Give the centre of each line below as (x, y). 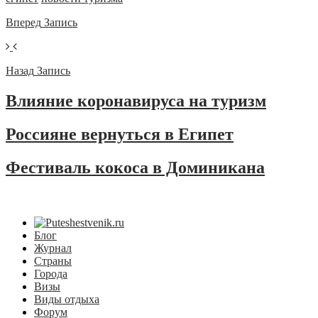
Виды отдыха (67, 299)
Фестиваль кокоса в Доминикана (135, 167)
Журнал (53, 248)
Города (51, 273)
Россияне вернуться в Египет (120, 134)
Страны (53, 261)
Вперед (23, 22)
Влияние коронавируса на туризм (136, 100)
